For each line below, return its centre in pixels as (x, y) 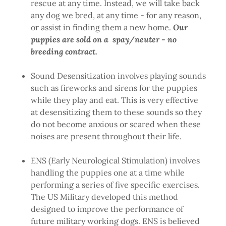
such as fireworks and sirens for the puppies (114, 88)
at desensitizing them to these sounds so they (116, 112)
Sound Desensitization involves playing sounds (118, 76)
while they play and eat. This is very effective (114, 100)
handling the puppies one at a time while (107, 173)
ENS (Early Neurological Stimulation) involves (115, 161)
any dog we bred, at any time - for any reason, (116, 15)
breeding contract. (65, 52)
